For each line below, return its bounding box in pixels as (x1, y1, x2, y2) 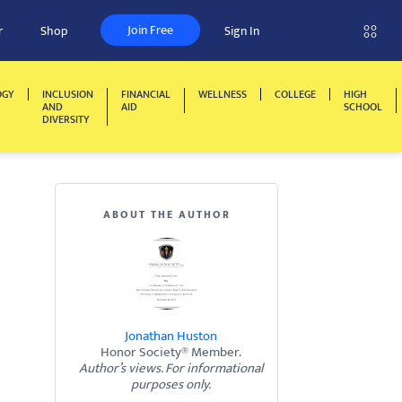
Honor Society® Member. (100, 341, 241, 363)
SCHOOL (344, 98, 382, 116)
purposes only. (131, 373, 211, 396)
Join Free (127, 20, 173, 40)
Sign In (224, 21, 259, 41)
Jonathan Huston (125, 325, 217, 347)
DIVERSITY (42, 110, 90, 128)
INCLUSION (42, 85, 93, 103)
